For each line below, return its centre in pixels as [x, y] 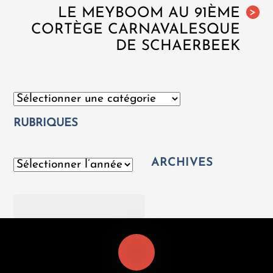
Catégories [37, 98]
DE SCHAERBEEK [178, 46]
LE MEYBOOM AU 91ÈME [149, 13]
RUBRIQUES [46, 123]
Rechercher [38, 202]
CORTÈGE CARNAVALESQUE [135, 30]
